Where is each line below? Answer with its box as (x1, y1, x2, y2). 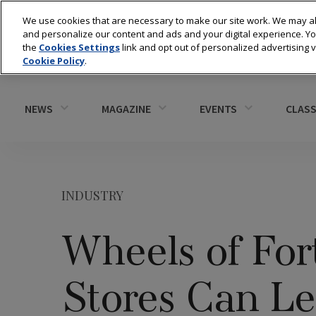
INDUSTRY (61, 187, 123, 204)
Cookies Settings (39, 41, 120, 54)
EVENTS (200, 101, 237, 116)
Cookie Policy (23, 54, 85, 67)
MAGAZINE (102, 101, 151, 116)
